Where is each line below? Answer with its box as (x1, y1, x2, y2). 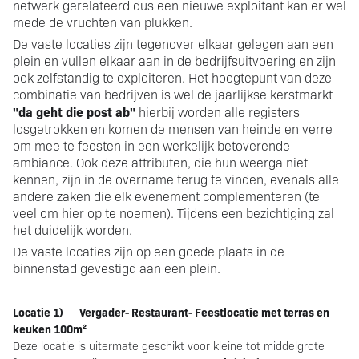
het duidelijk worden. (13, 220, 132, 238)
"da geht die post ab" (13, 102, 135, 120)
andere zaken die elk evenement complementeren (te (13, 187, 320, 204)
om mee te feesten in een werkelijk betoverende (13, 136, 290, 154)
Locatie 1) (13, 303, 63, 320)
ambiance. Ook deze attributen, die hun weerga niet (13, 153, 308, 171)
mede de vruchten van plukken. (13, 13, 196, 30)
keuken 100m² (13, 320, 87, 337)
